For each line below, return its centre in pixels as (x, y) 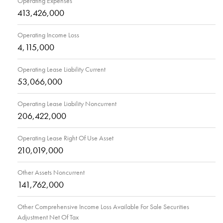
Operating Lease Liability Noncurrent (67, 104)
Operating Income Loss (48, 35)
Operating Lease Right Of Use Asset (65, 138)
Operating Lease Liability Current (61, 69)
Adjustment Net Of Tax (48, 217)
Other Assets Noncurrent (51, 172)
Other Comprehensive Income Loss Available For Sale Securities (103, 207)
